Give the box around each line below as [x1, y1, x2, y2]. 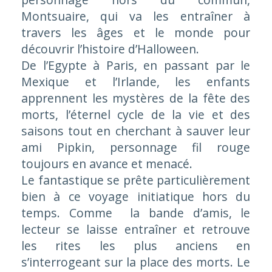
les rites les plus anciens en [21, 237, 251, 254]
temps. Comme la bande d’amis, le [21, 205, 251, 221]
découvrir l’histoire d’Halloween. [21, 41, 208, 57]
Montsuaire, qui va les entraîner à [21, 8, 251, 24]
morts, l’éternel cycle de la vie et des [21, 106, 251, 123]
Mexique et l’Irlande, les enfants [21, 73, 251, 90]
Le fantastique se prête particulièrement [21, 172, 251, 188]
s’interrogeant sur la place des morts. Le [21, 254, 251, 270]
